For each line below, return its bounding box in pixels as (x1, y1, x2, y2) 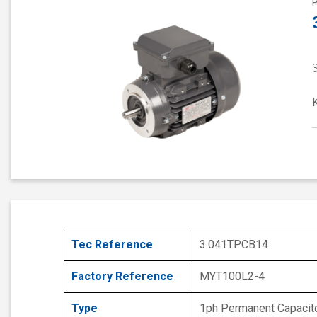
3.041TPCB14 (200, 238, 268, 252)
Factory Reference (71, 270, 173, 284)
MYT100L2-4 (200, 270, 265, 284)
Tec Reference (71, 238, 153, 252)
